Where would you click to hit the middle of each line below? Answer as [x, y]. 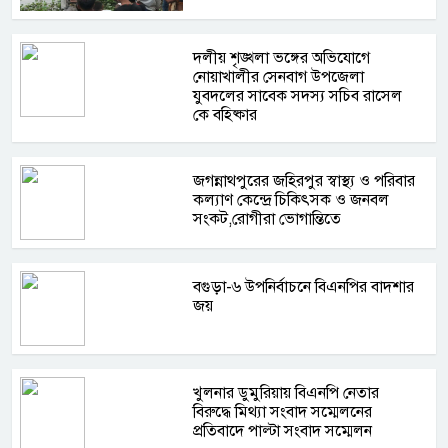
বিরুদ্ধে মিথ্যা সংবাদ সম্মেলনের [283, 411]
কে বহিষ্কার [225, 114]
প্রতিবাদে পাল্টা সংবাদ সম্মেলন [283, 430]
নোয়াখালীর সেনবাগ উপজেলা [279, 76]
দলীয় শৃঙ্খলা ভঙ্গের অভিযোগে [282, 57]
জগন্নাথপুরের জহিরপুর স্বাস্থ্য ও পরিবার [304, 180]
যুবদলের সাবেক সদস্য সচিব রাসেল [298, 95]
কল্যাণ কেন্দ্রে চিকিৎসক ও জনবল [291, 199]
